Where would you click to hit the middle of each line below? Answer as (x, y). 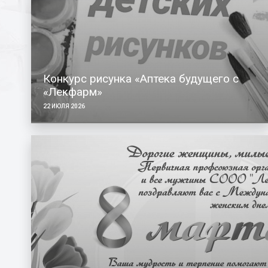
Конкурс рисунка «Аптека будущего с (141, 78)
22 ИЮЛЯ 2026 (64, 106)
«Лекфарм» (73, 92)
